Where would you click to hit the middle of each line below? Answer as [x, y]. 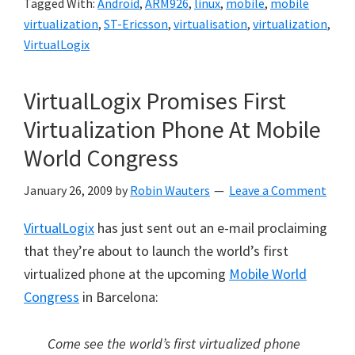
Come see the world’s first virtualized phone [174, 344]
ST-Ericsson [136, 24]
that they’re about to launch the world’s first [156, 251]
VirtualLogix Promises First [155, 101]
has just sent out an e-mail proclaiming [211, 228]
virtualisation [210, 24]
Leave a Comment [278, 190]
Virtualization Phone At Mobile [172, 129]
